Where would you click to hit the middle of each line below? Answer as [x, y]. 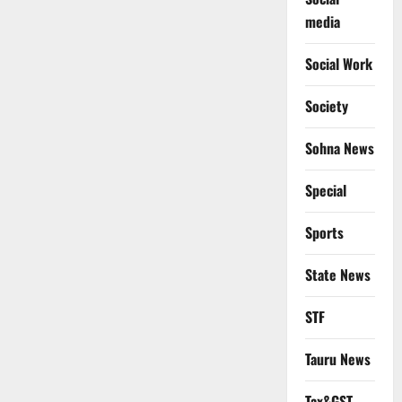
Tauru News [337, 359]
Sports [324, 233]
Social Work [338, 64]
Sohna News [339, 149]
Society [326, 106]
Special [325, 191]
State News [337, 275]
